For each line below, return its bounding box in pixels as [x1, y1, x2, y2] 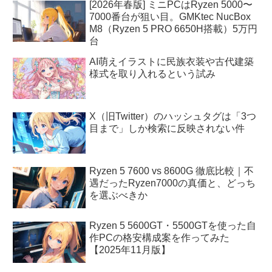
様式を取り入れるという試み [89, 68, 216, 79]
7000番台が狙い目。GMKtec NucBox [89, 11, 251, 22]
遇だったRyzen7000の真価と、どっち [89, 177, 256, 188]
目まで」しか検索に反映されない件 [89, 123, 245, 134]
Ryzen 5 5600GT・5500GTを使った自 [89, 220, 257, 231]
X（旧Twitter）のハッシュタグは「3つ [89, 110, 257, 121]
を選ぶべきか [89, 189, 148, 200]
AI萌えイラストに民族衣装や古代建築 [89, 56, 254, 67]
